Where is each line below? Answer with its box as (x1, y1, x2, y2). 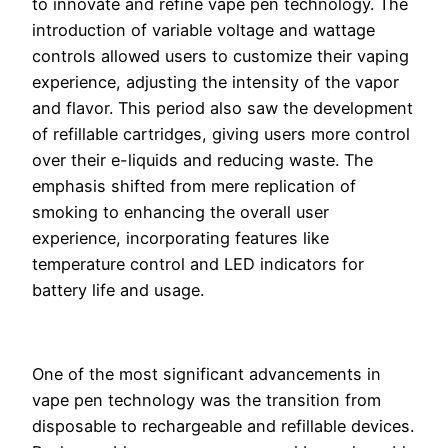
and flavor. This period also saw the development (32, 97, 413, 118)
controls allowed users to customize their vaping (32, 45, 409, 66)
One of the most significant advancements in (32, 364, 381, 385)
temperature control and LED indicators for (32, 253, 364, 274)
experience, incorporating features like (32, 227, 329, 248)
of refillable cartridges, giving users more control (32, 123, 410, 144)
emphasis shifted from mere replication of (32, 175, 356, 196)
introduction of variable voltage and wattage (32, 19, 375, 40)
